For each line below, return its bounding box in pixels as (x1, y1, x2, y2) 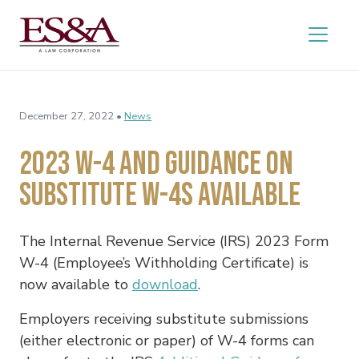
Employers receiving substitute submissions (19, 309, 309, 329)
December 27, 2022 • (19, 108, 122, 123)
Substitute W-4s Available (19, 175, 301, 215)
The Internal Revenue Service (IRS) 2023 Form (19, 231, 329, 251)
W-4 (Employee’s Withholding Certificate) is (19, 252, 309, 272)
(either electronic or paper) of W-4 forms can (19, 330, 314, 350)
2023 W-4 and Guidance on (19, 144, 293, 184)
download (132, 274, 198, 294)
